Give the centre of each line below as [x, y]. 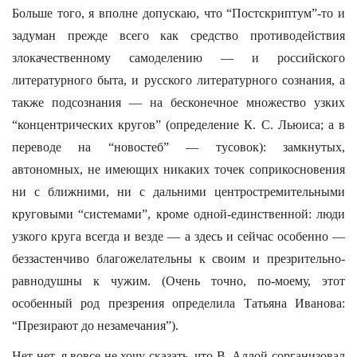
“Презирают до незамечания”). [95, 326]
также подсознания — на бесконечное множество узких [178, 102]
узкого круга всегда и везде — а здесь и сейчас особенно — [178, 236]
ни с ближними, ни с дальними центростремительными [178, 192]
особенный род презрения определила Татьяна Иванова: [178, 303]
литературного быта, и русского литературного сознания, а [178, 80]
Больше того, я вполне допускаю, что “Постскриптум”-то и [178, 13]
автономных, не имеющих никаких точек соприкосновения [178, 169]
